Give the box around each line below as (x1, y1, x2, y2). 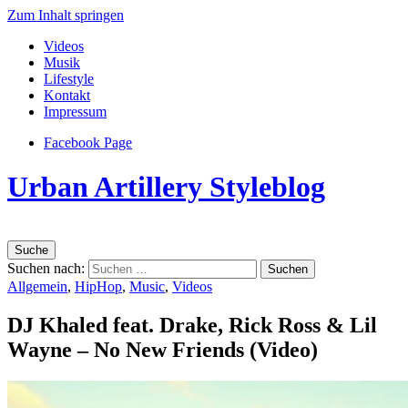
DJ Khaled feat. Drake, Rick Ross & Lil (7, 312, 377, 337)
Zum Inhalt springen (7, 7, 124, 23)
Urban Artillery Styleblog (7, 170, 325, 204)
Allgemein (7, 278, 67, 294)
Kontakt (44, 87, 90, 103)
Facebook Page (44, 135, 132, 150)
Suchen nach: (7, 260, 85, 276)
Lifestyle (44, 71, 94, 87)
